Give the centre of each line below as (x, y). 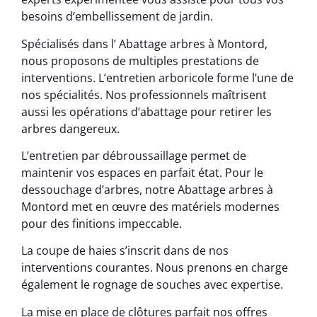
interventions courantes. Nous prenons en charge (155, 268)
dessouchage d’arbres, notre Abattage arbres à (147, 189)
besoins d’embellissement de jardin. (117, 17)
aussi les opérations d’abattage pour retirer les (146, 111)
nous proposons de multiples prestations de (140, 60)
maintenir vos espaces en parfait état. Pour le (142, 172)
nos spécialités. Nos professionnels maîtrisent (144, 94)
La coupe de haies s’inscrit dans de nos (125, 251)
